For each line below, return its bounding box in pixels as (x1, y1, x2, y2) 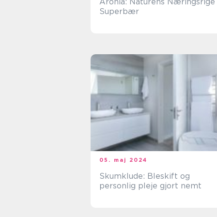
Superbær (99, 7, 139, 16)
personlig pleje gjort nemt (99, 181, 201, 190)
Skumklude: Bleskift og (99, 171, 190, 181)
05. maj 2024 (99, 156, 148, 163)
